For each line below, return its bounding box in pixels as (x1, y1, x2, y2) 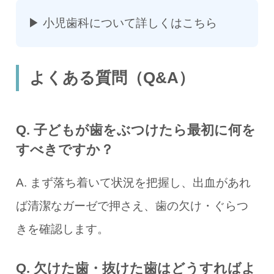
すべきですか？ (16, 143, 114, 158)
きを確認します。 (16, 223, 109, 236)
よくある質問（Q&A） (29, 68, 194, 87)
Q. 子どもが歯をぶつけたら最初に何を (16, 123, 256, 138)
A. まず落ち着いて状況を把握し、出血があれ (16, 176, 251, 190)
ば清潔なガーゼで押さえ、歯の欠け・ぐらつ (16, 199, 249, 213)
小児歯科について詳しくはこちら (43, 17, 218, 30)
